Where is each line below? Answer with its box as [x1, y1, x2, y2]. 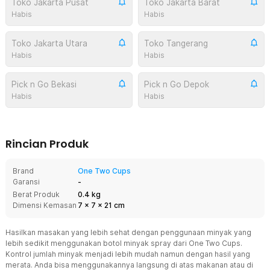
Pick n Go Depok [143, 80, 209, 89]
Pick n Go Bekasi [11, 80, 77, 89]
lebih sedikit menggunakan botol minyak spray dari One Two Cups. [5, 239, 242, 248]
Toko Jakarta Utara [11, 39, 87, 48]
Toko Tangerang [143, 39, 208, 48]
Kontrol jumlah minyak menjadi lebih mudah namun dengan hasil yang [5, 250, 250, 259]
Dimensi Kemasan [13, 201, 77, 210]
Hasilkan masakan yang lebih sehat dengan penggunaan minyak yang [5, 228, 251, 237]
